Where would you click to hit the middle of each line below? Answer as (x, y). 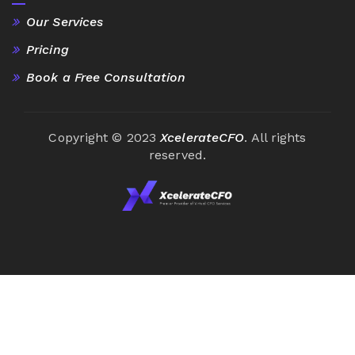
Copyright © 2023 (105, 137)
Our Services (65, 21)
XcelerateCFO (202, 137)
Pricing (48, 49)
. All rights (275, 137)
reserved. (177, 155)
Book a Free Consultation (106, 77)
